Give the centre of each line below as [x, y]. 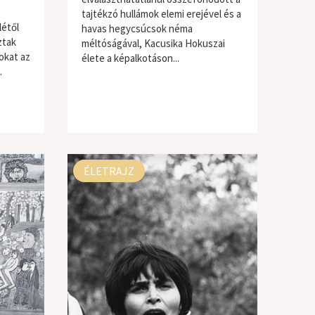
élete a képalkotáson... [130, 58]
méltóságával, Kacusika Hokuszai [153, 43]
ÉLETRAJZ [109, 171]
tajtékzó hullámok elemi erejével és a [161, 14]
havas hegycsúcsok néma [137, 28]
